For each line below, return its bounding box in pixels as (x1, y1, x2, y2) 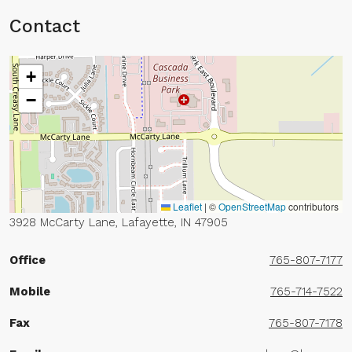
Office (9, 253, 46, 267)
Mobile (9, 284, 50, 299)
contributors (286, 200, 339, 213)
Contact (9, 15, 80, 37)
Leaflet (170, 200, 202, 213)
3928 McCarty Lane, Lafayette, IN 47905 (9, 215, 228, 229)
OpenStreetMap (218, 200, 286, 213)
